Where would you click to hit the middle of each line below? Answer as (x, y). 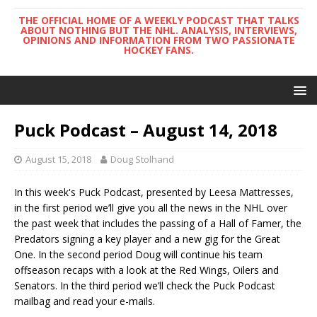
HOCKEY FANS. (158, 50)
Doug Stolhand (142, 159)
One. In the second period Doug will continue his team (138, 254)
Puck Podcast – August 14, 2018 (146, 130)
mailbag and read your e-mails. (85, 301)
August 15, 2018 (58, 159)
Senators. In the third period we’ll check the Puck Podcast (145, 286)
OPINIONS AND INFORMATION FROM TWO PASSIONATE (158, 40)
